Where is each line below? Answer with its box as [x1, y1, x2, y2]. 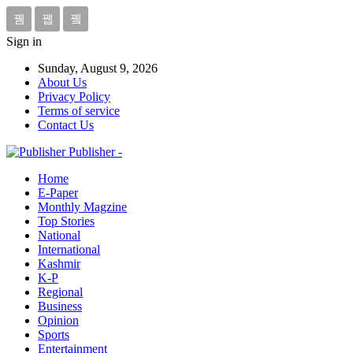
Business [38, 299, 82, 313]
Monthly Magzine [38, 200, 127, 214]
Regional [38, 285, 83, 299]
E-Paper [38, 186, 78, 199]
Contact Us [38, 118, 94, 132]
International [38, 243, 100, 256]
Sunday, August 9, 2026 [38, 61, 158, 75]
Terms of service [38, 104, 120, 117]
